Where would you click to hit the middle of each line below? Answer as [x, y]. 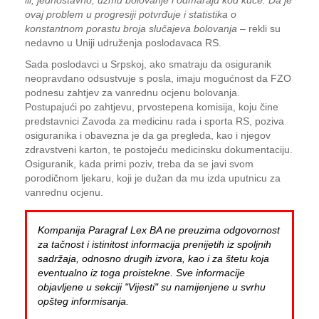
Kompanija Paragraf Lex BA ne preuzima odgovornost [159, 230]
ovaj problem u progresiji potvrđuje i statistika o [131, 14]
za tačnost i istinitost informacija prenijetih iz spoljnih [155, 244]
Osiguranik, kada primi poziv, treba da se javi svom [139, 164]
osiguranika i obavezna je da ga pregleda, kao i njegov [148, 135]
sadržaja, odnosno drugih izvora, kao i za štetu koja [153, 258]
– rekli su [259, 28]
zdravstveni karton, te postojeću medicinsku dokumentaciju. [159, 150]
